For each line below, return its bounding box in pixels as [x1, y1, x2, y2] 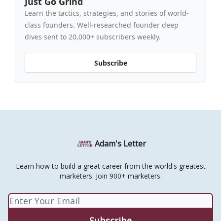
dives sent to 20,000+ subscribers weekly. [25, 32, 161, 42]
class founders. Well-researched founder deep [25, 20, 179, 30]
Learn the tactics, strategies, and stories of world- [25, 8, 189, 18]
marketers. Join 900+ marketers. [59, 171, 162, 181]
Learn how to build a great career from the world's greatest [15, 161, 206, 171]
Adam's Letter [95, 138, 146, 149]
